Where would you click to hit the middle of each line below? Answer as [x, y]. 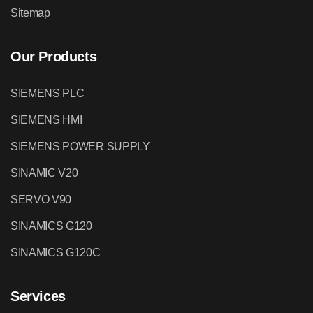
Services [38, 297]
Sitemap [30, 13]
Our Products [54, 57]
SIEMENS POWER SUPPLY [80, 147]
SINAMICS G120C [56, 253]
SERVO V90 [41, 200]
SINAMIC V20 [44, 173]
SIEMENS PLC [48, 94]
